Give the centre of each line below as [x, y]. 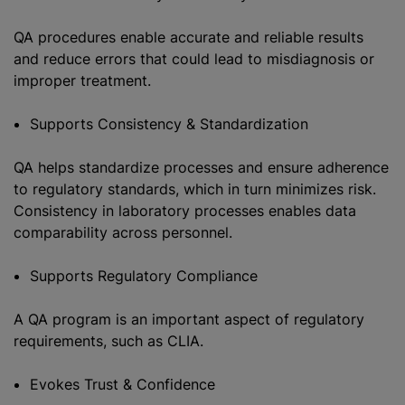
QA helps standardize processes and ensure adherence [201, 167]
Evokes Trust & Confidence [122, 384]
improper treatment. [82, 80]
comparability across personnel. [123, 232]
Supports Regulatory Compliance [144, 276]
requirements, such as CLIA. [108, 341]
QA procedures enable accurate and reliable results [188, 37]
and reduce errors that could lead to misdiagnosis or [194, 59]
